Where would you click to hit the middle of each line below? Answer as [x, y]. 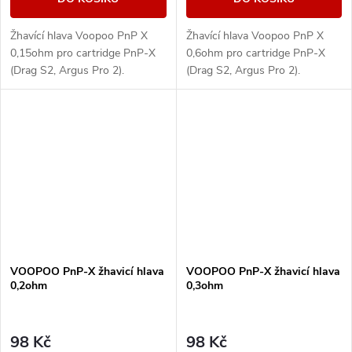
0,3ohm [204, 286]
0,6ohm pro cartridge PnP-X [255, 53]
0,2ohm [29, 286]
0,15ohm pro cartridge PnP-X [83, 53]
